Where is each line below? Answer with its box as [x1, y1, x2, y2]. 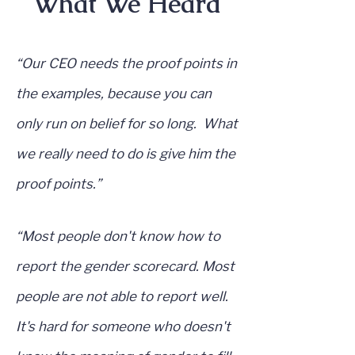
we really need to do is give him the [16, 146, 235, 162]
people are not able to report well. [16, 288, 228, 305]
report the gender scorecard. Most [16, 258, 235, 275]
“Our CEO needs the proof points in [16, 55, 237, 72]
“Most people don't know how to [16, 228, 220, 245]
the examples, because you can [16, 86, 212, 102]
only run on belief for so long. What [16, 116, 238, 132]
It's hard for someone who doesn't [16, 319, 231, 335]
